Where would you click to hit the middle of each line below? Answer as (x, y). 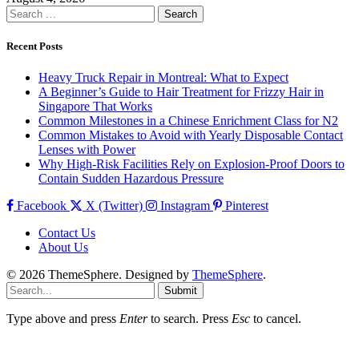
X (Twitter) (114, 206)
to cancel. (276, 319)
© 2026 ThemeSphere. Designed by (99, 275)
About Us (63, 248)
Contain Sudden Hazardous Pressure (131, 179)
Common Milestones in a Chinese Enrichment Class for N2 (188, 121)
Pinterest (247, 206)
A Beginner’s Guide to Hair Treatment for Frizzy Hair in (181, 92)
